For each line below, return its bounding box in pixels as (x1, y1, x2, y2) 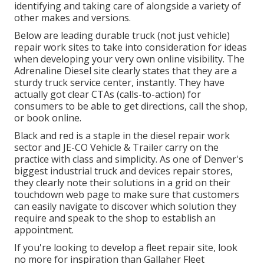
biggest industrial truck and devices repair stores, (14, 164, 233, 178)
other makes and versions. (14, 11, 131, 25)
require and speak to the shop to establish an (14, 212, 216, 225)
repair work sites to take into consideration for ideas (14, 41, 247, 54)
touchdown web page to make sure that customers (14, 188, 239, 202)
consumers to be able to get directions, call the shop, (14, 100, 247, 113)
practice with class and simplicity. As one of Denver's (14, 153, 243, 166)
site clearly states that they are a (91, 64, 237, 78)
